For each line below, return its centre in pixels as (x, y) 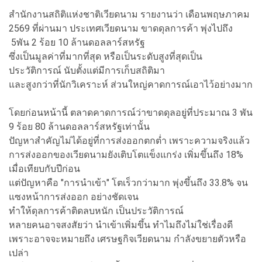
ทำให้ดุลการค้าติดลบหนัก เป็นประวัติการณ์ (96, 211)
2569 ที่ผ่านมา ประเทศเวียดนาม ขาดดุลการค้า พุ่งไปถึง (121, 28)
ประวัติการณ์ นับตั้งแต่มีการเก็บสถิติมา (87, 70)
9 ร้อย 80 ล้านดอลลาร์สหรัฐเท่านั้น (79, 126)
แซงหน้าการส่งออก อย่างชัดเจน (74, 196)
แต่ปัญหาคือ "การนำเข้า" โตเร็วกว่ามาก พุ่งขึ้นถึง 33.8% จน (128, 182)
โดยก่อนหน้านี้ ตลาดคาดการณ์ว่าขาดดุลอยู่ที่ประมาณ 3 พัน (131, 112)
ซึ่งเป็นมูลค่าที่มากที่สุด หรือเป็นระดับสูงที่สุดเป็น (106, 56)
